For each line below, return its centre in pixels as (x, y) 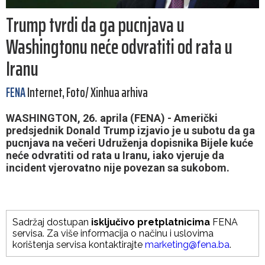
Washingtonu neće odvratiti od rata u (119, 47)
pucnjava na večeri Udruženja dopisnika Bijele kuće (130, 143)
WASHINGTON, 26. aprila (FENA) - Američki (112, 118)
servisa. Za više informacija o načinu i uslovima (113, 234)
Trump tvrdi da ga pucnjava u (95, 25)
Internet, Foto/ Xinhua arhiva (87, 93)
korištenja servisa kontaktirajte (79, 245)
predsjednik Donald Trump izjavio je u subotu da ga (130, 131)
